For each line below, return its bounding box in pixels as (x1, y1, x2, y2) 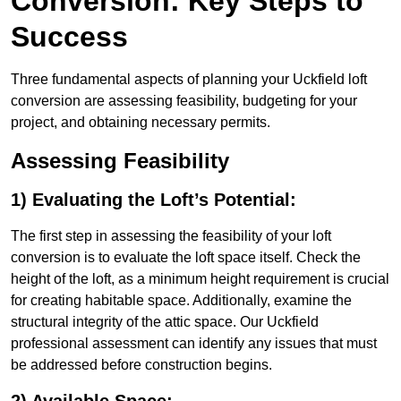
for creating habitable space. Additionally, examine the (11, 293, 352, 309)
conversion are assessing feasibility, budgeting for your (11, 93, 357, 109)
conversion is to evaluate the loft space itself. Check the (11, 250, 361, 266)
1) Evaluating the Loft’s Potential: (11, 190, 296, 210)
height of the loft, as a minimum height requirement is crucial (11, 271, 389, 287)
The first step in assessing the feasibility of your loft (11, 228, 331, 244)
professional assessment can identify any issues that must (11, 336, 377, 352)
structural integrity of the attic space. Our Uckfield (11, 314, 319, 330)
